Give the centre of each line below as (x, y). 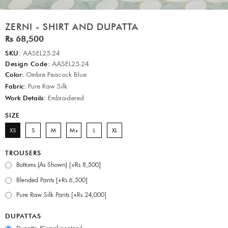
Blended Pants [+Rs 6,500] (52, 180)
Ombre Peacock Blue (55, 74)
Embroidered (65, 98)
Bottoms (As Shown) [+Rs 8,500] (59, 165)
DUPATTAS (23, 216)
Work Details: (25, 97)
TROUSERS (23, 152)
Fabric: (16, 86)
